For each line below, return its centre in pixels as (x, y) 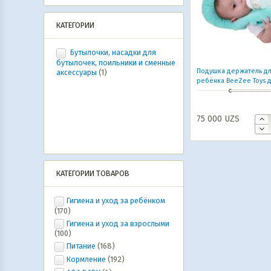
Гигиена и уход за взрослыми (118, 223)
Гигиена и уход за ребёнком (116, 201)
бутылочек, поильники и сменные (116, 62)
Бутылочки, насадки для (112, 52)
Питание (81, 246)
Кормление (86, 259)
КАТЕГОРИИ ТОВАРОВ (93, 173)
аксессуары (77, 72)
